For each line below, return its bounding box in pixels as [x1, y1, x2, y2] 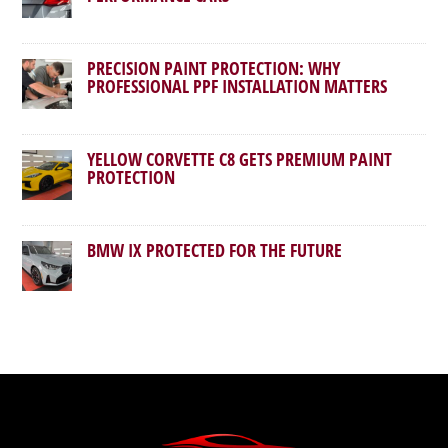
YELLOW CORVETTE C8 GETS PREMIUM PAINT [87, 147, 393, 172]
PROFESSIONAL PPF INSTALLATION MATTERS [87, 74, 388, 99]
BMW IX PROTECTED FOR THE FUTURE [87, 238, 343, 263]
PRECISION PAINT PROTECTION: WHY [87, 56, 341, 81]
